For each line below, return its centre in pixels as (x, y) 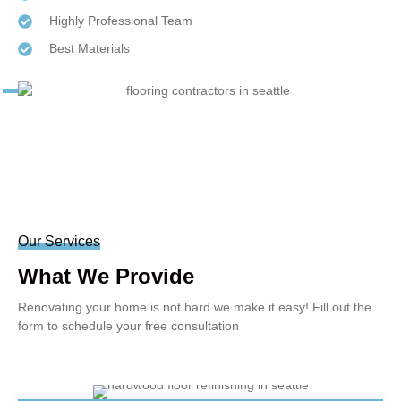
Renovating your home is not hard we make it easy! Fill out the (195, 307)
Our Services (59, 242)
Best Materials (90, 49)
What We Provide (106, 277)
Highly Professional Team (121, 21)
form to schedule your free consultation (128, 326)
